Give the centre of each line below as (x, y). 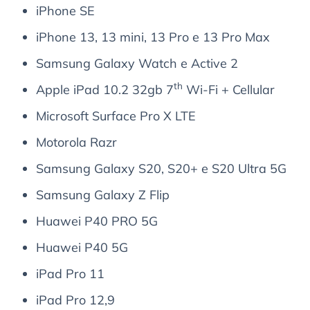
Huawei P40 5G (82, 248)
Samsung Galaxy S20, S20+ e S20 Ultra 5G (161, 169)
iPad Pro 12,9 (75, 300)
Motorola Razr (76, 143)
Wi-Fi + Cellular (229, 90)
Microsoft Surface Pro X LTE (116, 116)
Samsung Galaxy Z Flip (103, 195)
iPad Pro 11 (70, 274)
